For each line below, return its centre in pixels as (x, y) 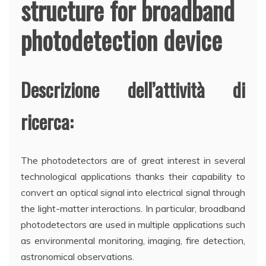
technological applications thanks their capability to (133, 176)
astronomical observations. (77, 256)
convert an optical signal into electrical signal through (133, 192)
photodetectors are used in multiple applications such (133, 224)
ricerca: (47, 121)
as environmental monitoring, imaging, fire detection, (133, 240)
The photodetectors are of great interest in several (133, 160)
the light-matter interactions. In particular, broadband (133, 208)
